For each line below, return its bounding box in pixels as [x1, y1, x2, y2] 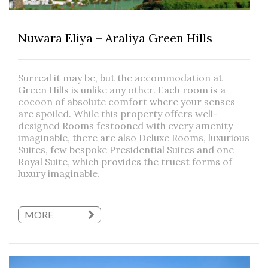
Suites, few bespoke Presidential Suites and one [18, 143, 234, 156]
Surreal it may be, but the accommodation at [18, 71, 223, 84]
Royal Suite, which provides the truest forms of [18, 155, 232, 167]
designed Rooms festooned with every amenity [18, 119, 233, 132]
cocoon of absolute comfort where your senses [18, 95, 235, 108]
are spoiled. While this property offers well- [18, 107, 218, 120]
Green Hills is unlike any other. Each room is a [18, 83, 226, 96]
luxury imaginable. [18, 167, 100, 179]
